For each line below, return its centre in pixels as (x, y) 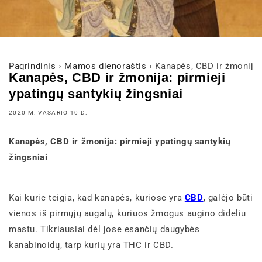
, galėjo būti (228, 197)
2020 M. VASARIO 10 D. (49, 112)
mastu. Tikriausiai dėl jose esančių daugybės (104, 229)
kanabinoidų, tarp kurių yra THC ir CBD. (91, 245)
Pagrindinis (32, 66)
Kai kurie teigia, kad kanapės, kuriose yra (97, 197)
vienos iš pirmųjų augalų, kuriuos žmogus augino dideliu (128, 213)
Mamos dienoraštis (106, 66)
